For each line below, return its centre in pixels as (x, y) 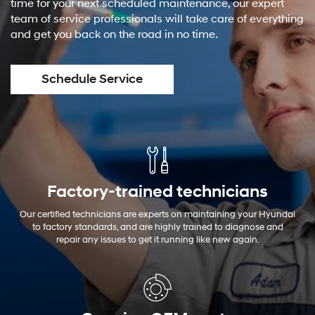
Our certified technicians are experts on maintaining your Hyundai (157, 215)
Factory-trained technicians (157, 192)
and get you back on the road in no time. (114, 35)
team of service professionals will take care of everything (157, 20)
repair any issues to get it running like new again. (157, 240)
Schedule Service (92, 79)
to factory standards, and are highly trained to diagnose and (157, 227)
